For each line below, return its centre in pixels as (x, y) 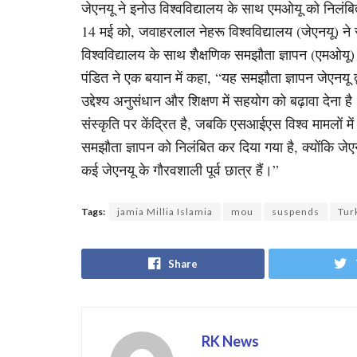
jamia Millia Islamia (165, 211)
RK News (230, 341)
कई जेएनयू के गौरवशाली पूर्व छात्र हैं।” (180, 170)
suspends (296, 211)
